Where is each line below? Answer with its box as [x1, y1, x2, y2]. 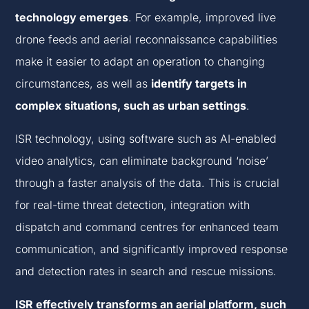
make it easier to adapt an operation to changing [15, 54, 266, 69]
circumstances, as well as [15, 77, 152, 91]
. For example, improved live [128, 10, 277, 25]
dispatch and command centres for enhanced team [15, 220, 279, 235]
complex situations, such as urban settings [15, 99, 247, 113]
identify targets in [151, 77, 248, 91]
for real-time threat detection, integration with [15, 198, 250, 212]
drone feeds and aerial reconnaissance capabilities [15, 32, 278, 47]
